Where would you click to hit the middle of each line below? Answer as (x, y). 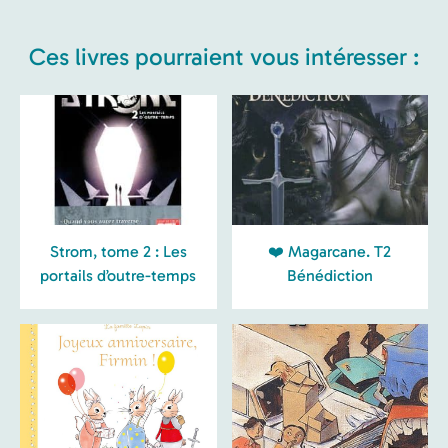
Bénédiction (329, 276)
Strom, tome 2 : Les (118, 252)
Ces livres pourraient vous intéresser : (224, 57)
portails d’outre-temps (118, 276)
